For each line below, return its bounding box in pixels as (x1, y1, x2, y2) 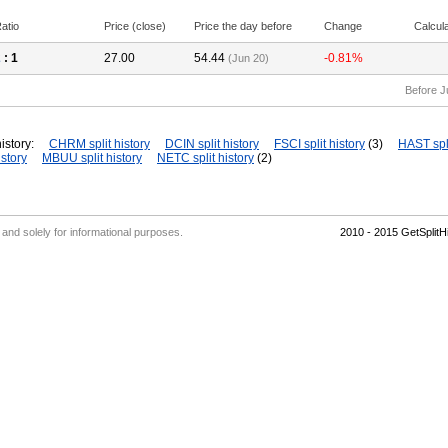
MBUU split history (42, 151, 142, 165)
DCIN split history (165, 137, 259, 151)
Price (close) (104, 20, 166, 32)
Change (324, 20, 362, 32)
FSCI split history (274, 137, 365, 151)
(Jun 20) (228, 52, 269, 64)
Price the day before (194, 20, 292, 32)
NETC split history (157, 151, 254, 165)
